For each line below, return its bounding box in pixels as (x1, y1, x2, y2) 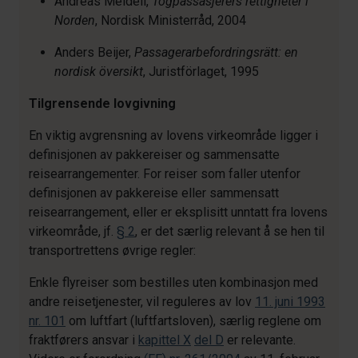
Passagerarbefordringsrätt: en (134, 45, 298, 60)
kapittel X (138, 332, 191, 348)
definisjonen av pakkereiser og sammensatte (29, 147, 280, 162)
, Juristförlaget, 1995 (143, 64, 259, 79)
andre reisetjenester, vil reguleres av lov (29, 294, 255, 309)
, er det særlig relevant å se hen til (135, 224, 324, 239)
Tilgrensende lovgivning (29, 96, 176, 111)
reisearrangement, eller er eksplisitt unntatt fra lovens (29, 205, 328, 220)
